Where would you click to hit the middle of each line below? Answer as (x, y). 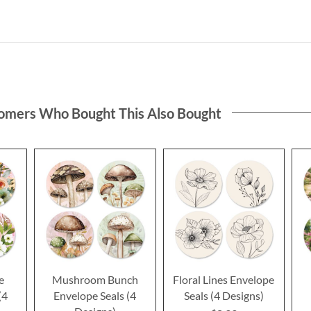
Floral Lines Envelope (224, 280)
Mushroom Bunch (95, 280)
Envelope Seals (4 (95, 296)
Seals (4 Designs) (224, 296)
